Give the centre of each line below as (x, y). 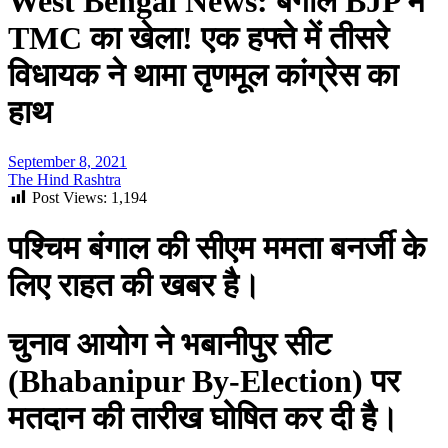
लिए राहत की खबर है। (134, 285)
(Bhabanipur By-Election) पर (204, 380)
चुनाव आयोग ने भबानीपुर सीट (169, 343)
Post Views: (69, 197)
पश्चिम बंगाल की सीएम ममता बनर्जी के (217, 248)
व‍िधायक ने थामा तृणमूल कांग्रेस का (203, 75)
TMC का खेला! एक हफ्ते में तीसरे (198, 38)
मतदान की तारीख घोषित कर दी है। (203, 417)
